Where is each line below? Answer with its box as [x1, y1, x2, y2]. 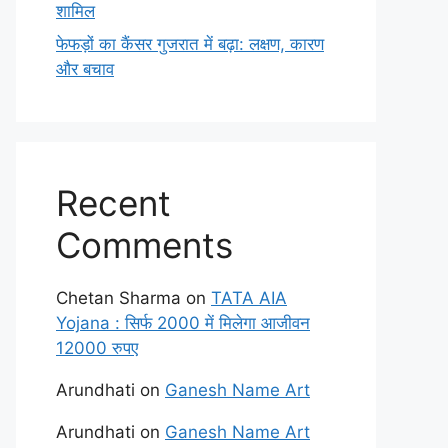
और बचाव [56, 59, 114, 79]
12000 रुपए [56, 338, 138, 358]
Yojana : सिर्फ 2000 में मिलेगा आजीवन [56, 313, 310, 333]
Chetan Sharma [56, 288, 181, 308]
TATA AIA [211, 288, 287, 308]
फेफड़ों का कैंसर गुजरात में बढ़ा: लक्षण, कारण [56, 34, 324, 54]
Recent [56, 182, 171, 224]
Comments [56, 224, 233, 266]
